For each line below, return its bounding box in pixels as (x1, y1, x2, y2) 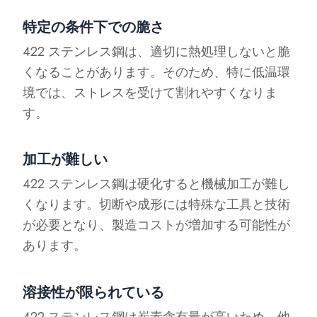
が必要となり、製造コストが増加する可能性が (23, 216, 291, 234)
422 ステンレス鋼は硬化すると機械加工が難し (23, 175, 291, 193)
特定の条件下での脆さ (23, 16, 165, 38)
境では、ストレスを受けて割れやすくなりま (23, 83, 278, 102)
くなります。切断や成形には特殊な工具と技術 (23, 195, 291, 214)
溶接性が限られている (23, 282, 165, 303)
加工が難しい (23, 149, 108, 170)
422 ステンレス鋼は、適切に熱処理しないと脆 (23, 42, 291, 61)
